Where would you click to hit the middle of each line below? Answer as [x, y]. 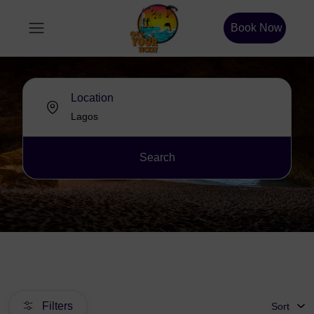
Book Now [257, 28]
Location [92, 98]
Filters [56, 306]
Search [157, 157]
